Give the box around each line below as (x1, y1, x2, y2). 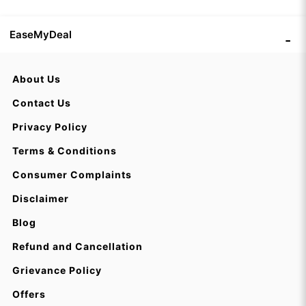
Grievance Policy (12, 264, 102, 276)
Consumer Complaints (12, 169, 132, 180)
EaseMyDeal (10, 28, 72, 41)
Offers (12, 288, 46, 300)
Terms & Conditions (12, 145, 117, 156)
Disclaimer (12, 193, 69, 204)
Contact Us (12, 97, 71, 109)
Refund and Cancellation (12, 240, 143, 252)
